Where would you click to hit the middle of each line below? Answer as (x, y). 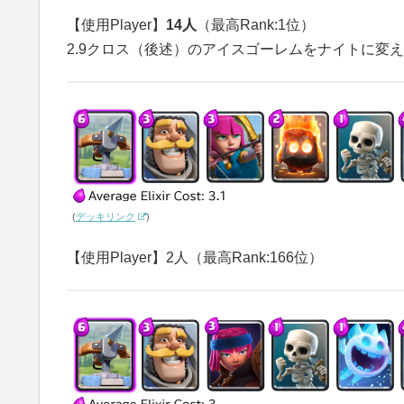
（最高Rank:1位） (256, 24)
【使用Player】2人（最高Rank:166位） (195, 257)
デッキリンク (106, 216)
